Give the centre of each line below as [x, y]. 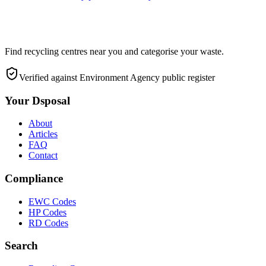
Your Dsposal [37, 100]
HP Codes [47, 212]
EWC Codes [52, 201]
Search [21, 246]
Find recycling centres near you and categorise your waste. [114, 51]
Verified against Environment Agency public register [117, 77]
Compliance [34, 178]
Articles [43, 134]
